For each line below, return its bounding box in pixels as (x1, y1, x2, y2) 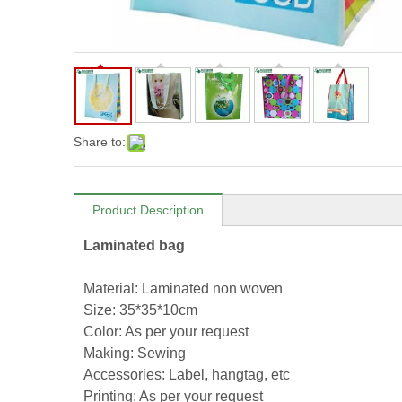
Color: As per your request (83, 324, 249, 339)
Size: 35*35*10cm (83, 302, 197, 318)
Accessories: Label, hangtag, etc (83, 367, 290, 382)
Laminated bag (83, 238, 185, 253)
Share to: (74, 135, 126, 149)
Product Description (92, 203, 204, 217)
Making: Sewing (83, 345, 186, 361)
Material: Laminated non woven (83, 281, 283, 296)
